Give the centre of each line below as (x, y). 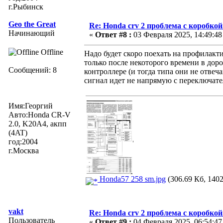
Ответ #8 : (113, 34)
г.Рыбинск (26, 6)
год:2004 (23, 141)
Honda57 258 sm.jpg (132, 179)
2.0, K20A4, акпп (38, 123)
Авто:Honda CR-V (40, 114)
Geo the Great (32, 24)
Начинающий (32, 33)
